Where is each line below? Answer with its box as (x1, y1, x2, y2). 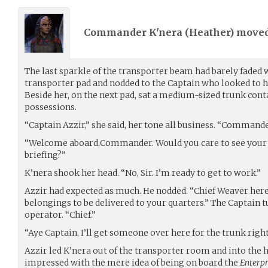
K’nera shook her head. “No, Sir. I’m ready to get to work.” (25, 167, 261, 178)
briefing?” (25, 149, 66, 160)
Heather (189, 26, 230, 39)
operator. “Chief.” (25, 209, 96, 220)
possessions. (25, 101, 77, 112)
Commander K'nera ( (84, 26, 189, 39)
